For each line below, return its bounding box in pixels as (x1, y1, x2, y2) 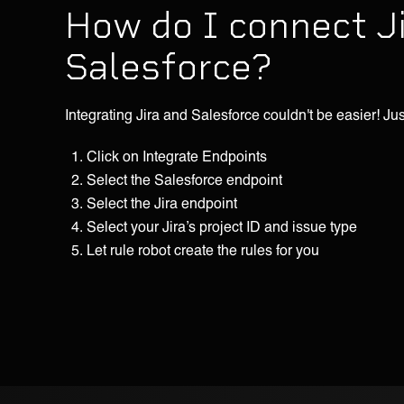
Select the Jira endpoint (87, 193, 237, 211)
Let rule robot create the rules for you (87, 240, 319, 258)
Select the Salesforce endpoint (87, 170, 282, 188)
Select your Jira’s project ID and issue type (87, 216, 357, 234)
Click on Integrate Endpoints (87, 146, 267, 164)
